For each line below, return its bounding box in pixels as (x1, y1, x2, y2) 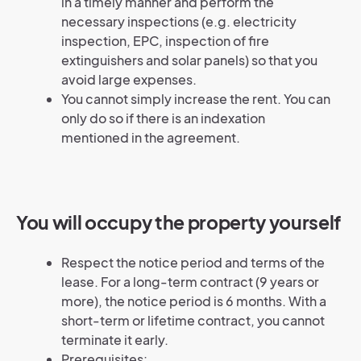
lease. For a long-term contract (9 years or (61, 273, 319, 291)
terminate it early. (61, 331, 168, 349)
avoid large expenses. (61, 71, 197, 89)
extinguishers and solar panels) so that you (61, 52, 317, 69)
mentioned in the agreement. (61, 129, 240, 147)
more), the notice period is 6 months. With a (61, 293, 326, 310)
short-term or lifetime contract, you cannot (61, 312, 325, 330)
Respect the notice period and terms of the (61, 254, 325, 272)
